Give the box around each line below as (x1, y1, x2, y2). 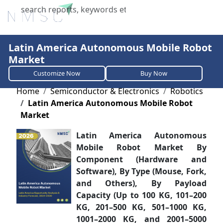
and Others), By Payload (76, 178, 207, 189)
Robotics (170, 86, 203, 97)
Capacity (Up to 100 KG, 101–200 (76, 190, 207, 201)
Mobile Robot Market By (76, 142, 207, 153)
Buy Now (140, 69, 168, 78)
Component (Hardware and (76, 154, 207, 165)
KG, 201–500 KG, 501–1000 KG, (76, 202, 207, 213)
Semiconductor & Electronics (50, 86, 159, 97)
